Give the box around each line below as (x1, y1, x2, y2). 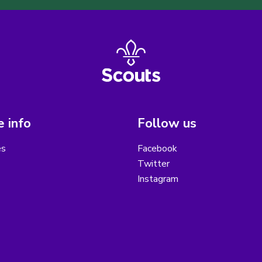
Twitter (137, 157, 170, 171)
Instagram (137, 173, 178, 186)
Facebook (137, 142, 177, 156)
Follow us (137, 115, 196, 133)
